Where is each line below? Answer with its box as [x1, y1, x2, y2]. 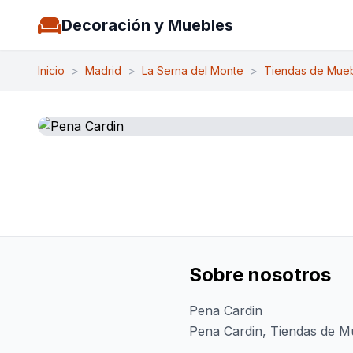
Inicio [38, 64, 65, 77]
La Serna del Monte [142, 64, 243, 77]
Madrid [85, 64, 121, 77]
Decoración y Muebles [61, 16, 233, 35]
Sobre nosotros [189, 263, 331, 286]
